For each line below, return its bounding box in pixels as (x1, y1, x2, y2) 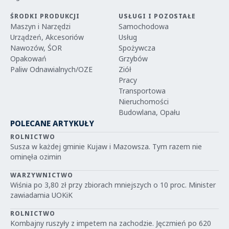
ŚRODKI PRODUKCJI (10, 12, 80, 20)
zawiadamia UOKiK (10, 190, 73, 200)
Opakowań (10, 54, 47, 63)
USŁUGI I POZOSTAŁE (119, 12, 196, 20)
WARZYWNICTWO (10, 171, 73, 179)
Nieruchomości (119, 97, 169, 106)
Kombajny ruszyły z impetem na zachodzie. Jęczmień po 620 (10, 218, 211, 228)
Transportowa (119, 86, 166, 96)
